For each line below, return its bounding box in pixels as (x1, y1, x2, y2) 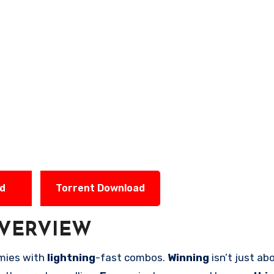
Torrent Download (56, 182, 145, 194)
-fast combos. (95, 251, 168, 264)
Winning (168, 251, 212, 264)
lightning (47, 251, 95, 264)
